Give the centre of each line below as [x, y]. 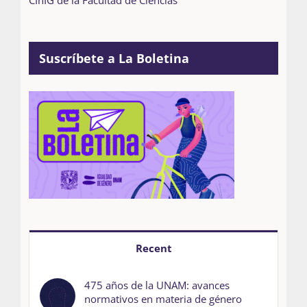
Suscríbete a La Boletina [114, 59]
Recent [153, 248]
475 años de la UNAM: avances [157, 285]
